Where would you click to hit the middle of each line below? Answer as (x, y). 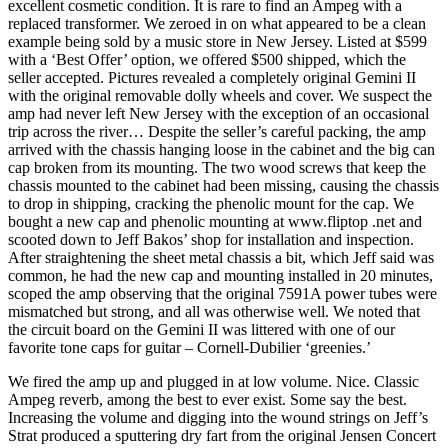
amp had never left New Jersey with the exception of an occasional (218, 113)
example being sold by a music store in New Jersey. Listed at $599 (217, 41)
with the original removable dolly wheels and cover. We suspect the (220, 95)
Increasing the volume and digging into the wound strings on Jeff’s (218, 417)
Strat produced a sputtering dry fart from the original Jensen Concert (222, 435)
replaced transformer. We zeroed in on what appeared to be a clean (217, 23)
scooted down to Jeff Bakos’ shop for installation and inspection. (211, 239)
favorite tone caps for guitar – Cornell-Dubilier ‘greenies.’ (189, 347)
